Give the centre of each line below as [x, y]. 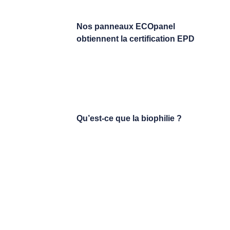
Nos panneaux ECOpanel [126, 27]
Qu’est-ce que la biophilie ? [129, 119]
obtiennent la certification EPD [135, 39]
